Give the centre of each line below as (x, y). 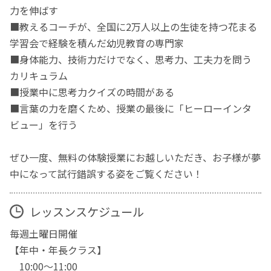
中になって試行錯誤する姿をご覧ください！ (106, 174)
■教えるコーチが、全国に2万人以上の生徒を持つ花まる (134, 27)
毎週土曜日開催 (44, 234)
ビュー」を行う (44, 125)
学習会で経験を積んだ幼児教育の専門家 (97, 43)
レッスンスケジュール (87, 211)
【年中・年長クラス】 (58, 250)
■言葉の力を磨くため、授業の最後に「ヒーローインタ (131, 109)
